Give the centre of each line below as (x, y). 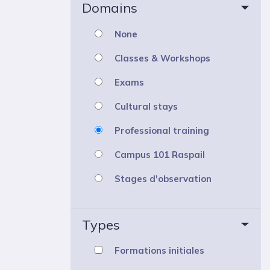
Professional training (162, 130)
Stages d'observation (163, 178)
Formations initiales (159, 250)
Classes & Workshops (162, 58)
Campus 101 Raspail (160, 154)
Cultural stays (146, 106)
